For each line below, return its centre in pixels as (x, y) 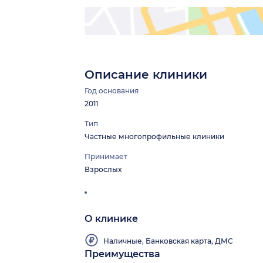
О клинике (111, 219)
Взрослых (103, 170)
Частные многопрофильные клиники (154, 137)
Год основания (112, 91)
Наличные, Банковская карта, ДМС (168, 241)
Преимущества (122, 254)
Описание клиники (146, 75)
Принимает (106, 157)
